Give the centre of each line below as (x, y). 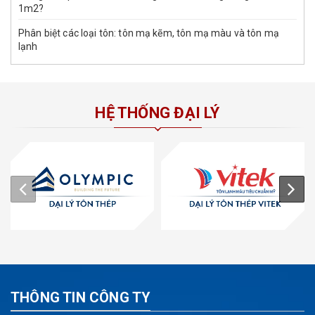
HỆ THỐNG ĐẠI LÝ (157, 112)
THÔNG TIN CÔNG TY (81, 297)
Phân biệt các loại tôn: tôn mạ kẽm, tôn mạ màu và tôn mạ (149, 33)
